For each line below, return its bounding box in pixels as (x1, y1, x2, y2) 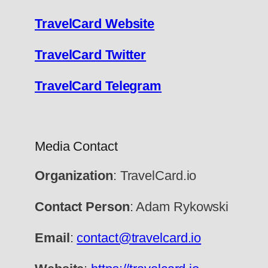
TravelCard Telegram (35, 78, 162, 94)
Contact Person (35, 199, 130, 215)
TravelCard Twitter (35, 47, 147, 63)
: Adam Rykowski (129, 199, 229, 215)
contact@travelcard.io (77, 230, 202, 246)
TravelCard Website (35, 16, 155, 32)
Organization (35, 168, 113, 184)
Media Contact (35, 139, 118, 154)
